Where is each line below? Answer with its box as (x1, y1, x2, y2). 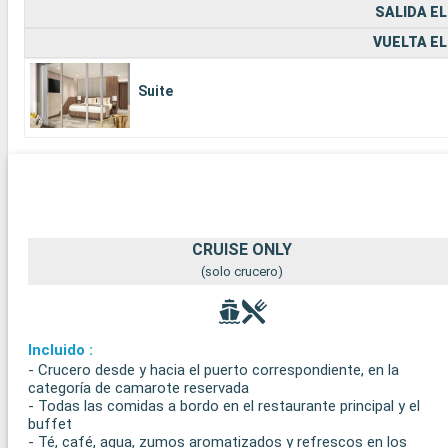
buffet (28, 414, 72, 433)
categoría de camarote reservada (28, 378, 249, 397)
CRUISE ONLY (192, 239, 293, 259)
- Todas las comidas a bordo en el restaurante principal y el (28, 396, 420, 415)
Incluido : (28, 340, 93, 359)
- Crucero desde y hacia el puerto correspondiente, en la (28, 360, 399, 379)
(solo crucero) (201, 263, 284, 279)
